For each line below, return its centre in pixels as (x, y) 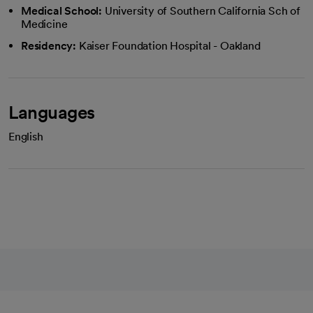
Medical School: (61, 11)
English (26, 137)
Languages (52, 112)
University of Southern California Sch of (202, 11)
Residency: (49, 46)
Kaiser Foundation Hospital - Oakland (169, 46)
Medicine (44, 24)
